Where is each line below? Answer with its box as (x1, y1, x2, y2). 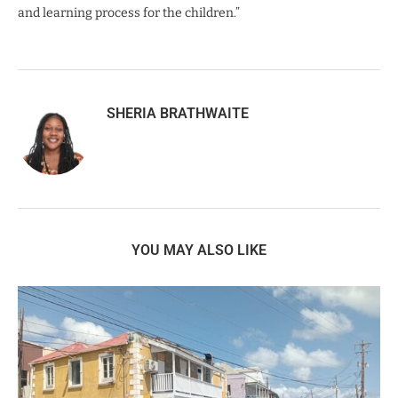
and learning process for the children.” (18, 4, 243, 20)
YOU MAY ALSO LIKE (131, 241, 267, 259)
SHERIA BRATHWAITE (107, 104, 249, 122)
